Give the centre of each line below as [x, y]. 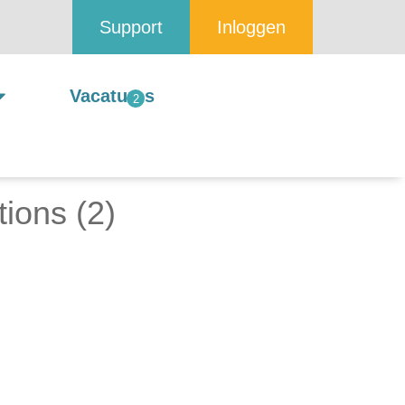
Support [131, 27]
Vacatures [112, 96]
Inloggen [251, 27]
